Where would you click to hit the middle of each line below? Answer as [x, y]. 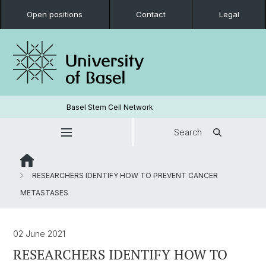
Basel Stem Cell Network [110, 107]
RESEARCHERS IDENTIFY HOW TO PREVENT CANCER [124, 175]
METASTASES [44, 193]
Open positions [55, 14]
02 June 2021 [39, 234]
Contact [151, 14]
